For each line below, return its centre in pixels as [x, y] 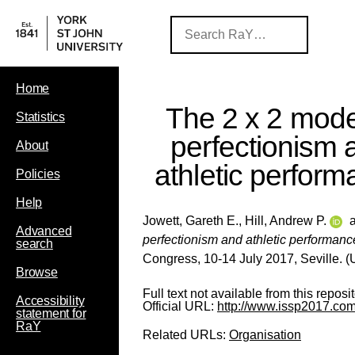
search [34, 244]
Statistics [40, 117]
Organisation [265, 334]
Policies [38, 174]
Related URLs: [186, 334]
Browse [37, 272]
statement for [51, 313]
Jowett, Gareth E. [191, 220]
